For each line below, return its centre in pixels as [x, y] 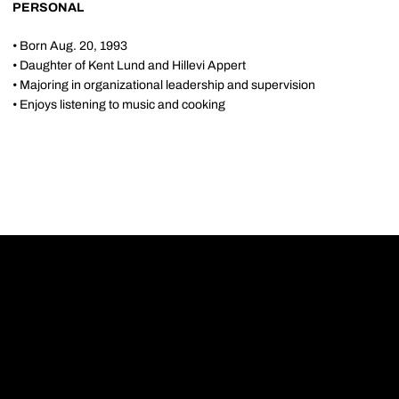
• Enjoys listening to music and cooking [119, 105]
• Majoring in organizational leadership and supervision [164, 85]
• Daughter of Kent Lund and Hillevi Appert [129, 65]
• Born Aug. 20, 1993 [70, 46]
